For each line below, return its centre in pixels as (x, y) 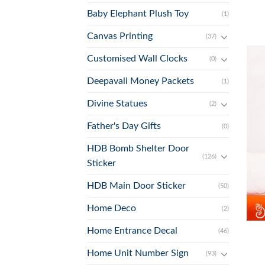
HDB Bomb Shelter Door (138, 149)
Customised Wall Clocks (137, 59)
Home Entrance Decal (132, 231)
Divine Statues (117, 104)
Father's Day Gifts (124, 126)
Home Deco (112, 209)
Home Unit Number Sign (138, 253)
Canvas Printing (120, 36)
